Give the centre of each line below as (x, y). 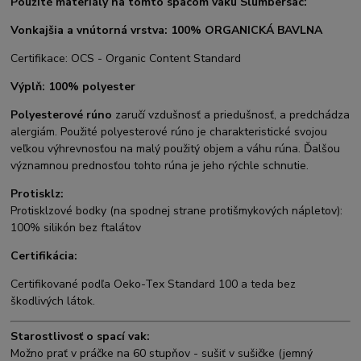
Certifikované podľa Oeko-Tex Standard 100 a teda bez (154, 284)
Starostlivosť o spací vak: (81, 337)
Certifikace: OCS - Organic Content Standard (126, 59)
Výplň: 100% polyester (73, 87)
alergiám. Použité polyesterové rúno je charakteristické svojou (169, 132)
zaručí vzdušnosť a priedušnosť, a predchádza (233, 115)
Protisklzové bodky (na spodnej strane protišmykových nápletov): (177, 211)
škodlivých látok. (53, 301)
